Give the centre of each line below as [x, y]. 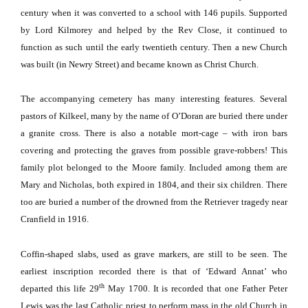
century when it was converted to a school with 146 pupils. [133, 12]
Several [274, 99]
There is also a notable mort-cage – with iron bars [186, 133]
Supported [268, 12]
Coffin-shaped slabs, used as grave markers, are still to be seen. [145, 254]
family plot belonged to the [76, 168]
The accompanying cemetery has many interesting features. [138, 99]
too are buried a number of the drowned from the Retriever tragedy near [154, 202]
